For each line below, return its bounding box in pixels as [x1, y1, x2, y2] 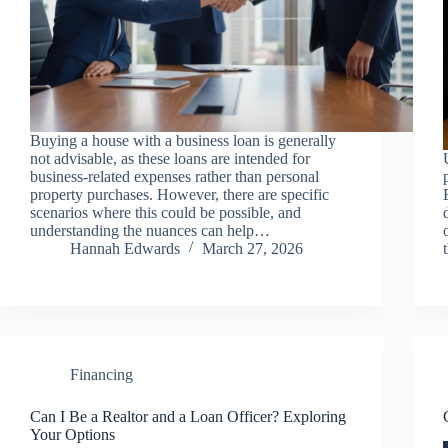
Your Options [30, 425, 115, 443]
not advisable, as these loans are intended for [30, 149, 310, 167]
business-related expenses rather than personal [30, 167, 319, 185]
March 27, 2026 [202, 239, 303, 257]
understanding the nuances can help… [30, 221, 270, 239]
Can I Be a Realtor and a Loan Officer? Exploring [30, 407, 346, 425]
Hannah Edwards [70, 239, 180, 257]
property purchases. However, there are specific [30, 185, 329, 203]
